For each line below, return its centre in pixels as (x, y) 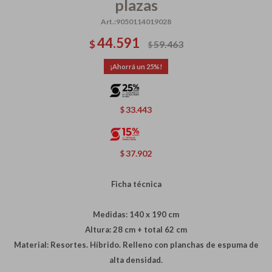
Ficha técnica (136, 184)
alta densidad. (136, 260)
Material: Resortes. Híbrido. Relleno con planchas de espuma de (136, 245)
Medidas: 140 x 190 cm (136, 215)
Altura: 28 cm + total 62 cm (136, 230)
